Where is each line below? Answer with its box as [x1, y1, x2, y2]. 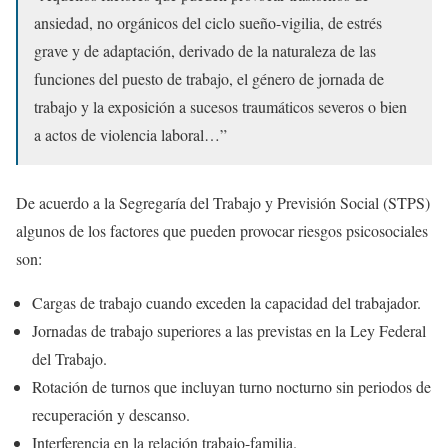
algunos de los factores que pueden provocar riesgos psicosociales [16, 220, 428, 242]
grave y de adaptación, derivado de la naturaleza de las [34, 40, 376, 62]
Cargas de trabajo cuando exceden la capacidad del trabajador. [32, 292, 421, 314]
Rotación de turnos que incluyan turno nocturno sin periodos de [32, 376, 431, 398]
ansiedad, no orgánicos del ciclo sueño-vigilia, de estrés [34, 12, 382, 34]
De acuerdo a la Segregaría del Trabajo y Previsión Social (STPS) [16, 192, 430, 214]
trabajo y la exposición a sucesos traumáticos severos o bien [34, 96, 407, 118]
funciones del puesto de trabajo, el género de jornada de [34, 68, 384, 90]
